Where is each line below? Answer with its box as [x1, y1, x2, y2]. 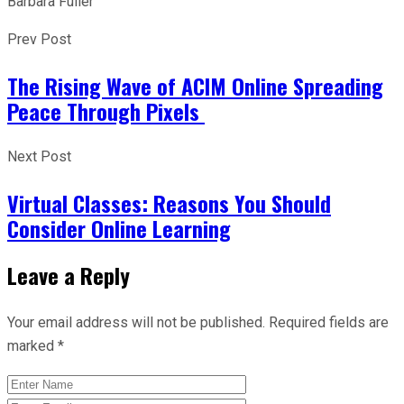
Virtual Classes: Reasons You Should [7, 186, 331, 219]
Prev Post [7, 30, 71, 48]
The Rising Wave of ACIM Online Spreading [7, 69, 383, 102]
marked [7, 336, 58, 354]
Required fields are [269, 313, 389, 331]
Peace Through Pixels [7, 94, 205, 127]
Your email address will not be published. [7, 313, 265, 331]
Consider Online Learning [7, 211, 231, 244]
